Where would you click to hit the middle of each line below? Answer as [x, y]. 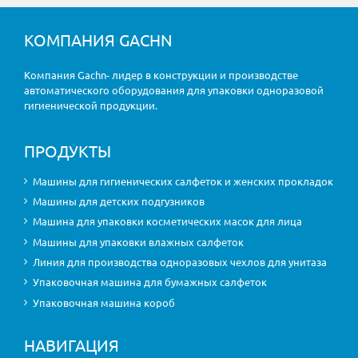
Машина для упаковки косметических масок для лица [168, 221]
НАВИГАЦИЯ [72, 344]
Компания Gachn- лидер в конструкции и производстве [161, 75]
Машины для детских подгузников [119, 201]
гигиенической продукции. [91, 105]
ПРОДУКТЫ [68, 151]
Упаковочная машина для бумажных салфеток [150, 282]
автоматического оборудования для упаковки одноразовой [174, 90]
